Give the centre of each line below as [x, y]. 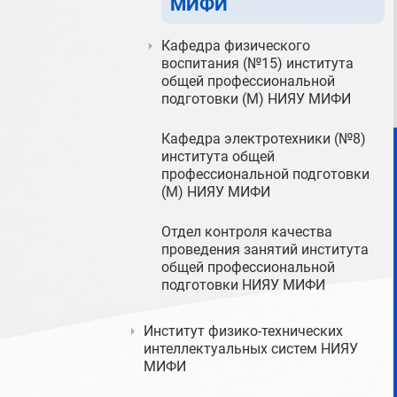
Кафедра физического [236, 46]
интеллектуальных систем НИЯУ [251, 349]
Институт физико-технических [243, 331]
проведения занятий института [265, 249]
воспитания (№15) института [257, 63]
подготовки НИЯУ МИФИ [243, 285]
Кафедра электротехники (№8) [264, 139]
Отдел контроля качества [247, 232]
